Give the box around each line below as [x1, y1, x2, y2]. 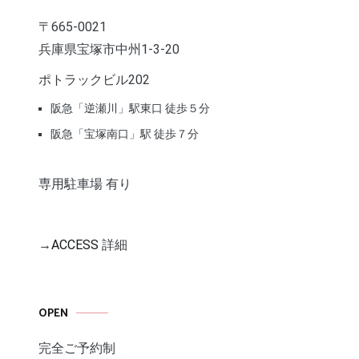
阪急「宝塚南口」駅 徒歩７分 [50, 127, 199, 140]
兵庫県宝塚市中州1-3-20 [38, 41, 179, 57]
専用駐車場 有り [38, 175, 131, 192]
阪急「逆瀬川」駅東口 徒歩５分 [50, 101, 210, 115]
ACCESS [51, 236, 102, 252]
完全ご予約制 [38, 340, 115, 356]
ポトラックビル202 [38, 71, 150, 87]
